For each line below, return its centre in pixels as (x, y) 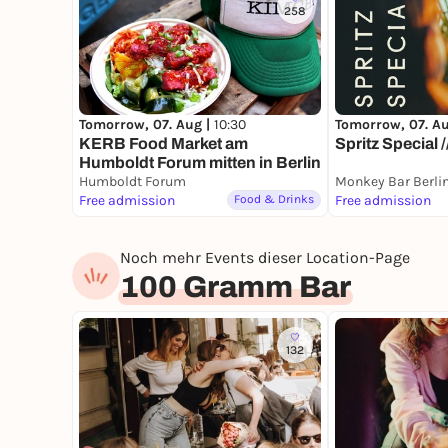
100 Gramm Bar (235, 287)
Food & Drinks (274, 199)
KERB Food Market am (163, 144)
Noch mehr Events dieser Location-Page (265, 258)
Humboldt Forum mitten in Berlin (200, 163)
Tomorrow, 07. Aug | (146, 125)
